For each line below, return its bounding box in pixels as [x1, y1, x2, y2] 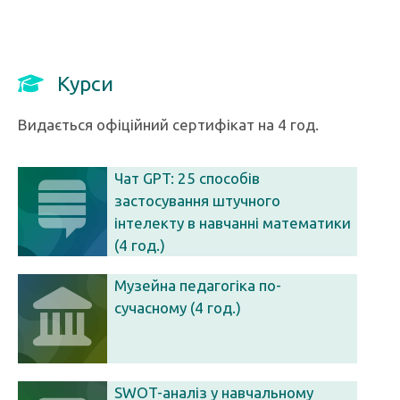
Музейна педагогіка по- [114, 277, 281, 294]
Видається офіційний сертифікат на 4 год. [18, 116, 319, 133]
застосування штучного [114, 192, 280, 209]
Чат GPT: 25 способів [114, 170, 260, 187]
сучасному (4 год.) [114, 299, 241, 316]
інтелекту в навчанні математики [114, 214, 351, 231]
